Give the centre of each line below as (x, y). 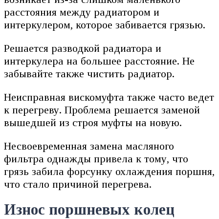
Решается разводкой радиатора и (83, 48)
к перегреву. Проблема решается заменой (102, 109)
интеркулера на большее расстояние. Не (99, 61)
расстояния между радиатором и (82, 12)
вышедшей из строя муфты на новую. (94, 122)
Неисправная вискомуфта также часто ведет (109, 97)
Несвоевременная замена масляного (89, 146)
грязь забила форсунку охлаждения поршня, (109, 171)
